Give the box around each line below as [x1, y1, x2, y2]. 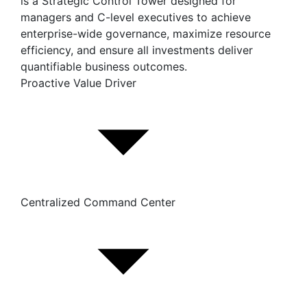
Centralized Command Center [21, 195, 175, 209]
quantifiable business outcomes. [21, 60, 187, 73]
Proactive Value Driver [21, 76, 136, 90]
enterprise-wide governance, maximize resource [21, 27, 271, 40]
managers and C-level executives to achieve [21, 10, 251, 24]
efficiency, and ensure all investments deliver [21, 43, 253, 57]
